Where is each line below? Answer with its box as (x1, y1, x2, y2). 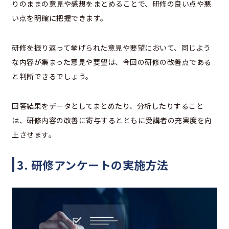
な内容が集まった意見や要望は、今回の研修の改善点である (12, 57, 212, 67)
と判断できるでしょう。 (12, 71, 93, 82)
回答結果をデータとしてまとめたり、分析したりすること (12, 101, 203, 111)
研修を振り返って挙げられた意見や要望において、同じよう (12, 42, 211, 53)
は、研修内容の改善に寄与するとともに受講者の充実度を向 (12, 115, 212, 126)
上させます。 (12, 129, 56, 140)
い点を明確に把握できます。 (12, 13, 108, 24)
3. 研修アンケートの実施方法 (17, 156, 169, 173)
